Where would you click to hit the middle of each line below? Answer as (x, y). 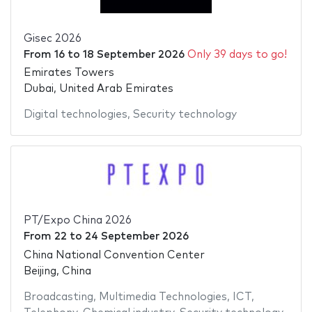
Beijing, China (57, 271)
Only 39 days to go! (237, 54)
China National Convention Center (114, 255)
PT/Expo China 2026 (77, 221)
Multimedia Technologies (163, 297)
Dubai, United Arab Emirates (98, 89)
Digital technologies (75, 115)
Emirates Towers (69, 73)
